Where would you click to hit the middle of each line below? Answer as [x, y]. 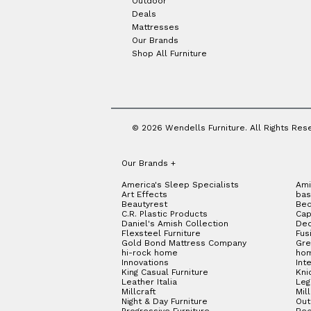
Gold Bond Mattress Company [184, 243]
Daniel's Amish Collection [175, 223]
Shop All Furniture [169, 54]
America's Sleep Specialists [180, 184]
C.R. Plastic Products [165, 213]
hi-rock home [150, 252]
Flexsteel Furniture [161, 233]
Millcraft [138, 291]
